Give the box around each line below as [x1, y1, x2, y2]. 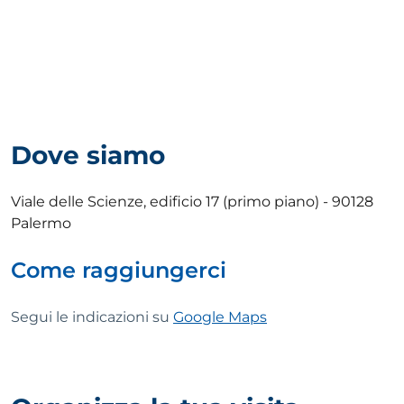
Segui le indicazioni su [11, 308, 173, 326]
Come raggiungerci [11, 256, 226, 283]
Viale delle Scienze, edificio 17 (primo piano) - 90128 [11, 192, 373, 210]
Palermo [11, 214, 71, 232]
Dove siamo [11, 139, 165, 170]
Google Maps [173, 308, 267, 326]
